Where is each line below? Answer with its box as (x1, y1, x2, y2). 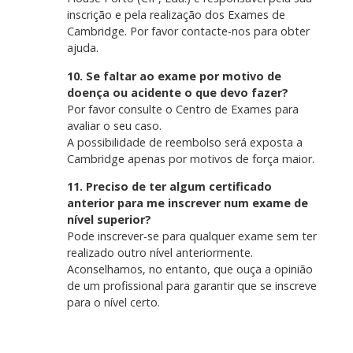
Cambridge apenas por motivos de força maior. (66, 150, 314, 166)
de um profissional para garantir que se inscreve (66, 278, 317, 294)
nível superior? (66, 212, 151, 228)
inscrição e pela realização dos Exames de (66, 7, 285, 23)
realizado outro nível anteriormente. (66, 245, 253, 261)
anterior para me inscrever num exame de (66, 195, 308, 211)
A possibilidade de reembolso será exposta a (66, 134, 303, 150)
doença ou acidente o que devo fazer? (66, 84, 288, 100)
